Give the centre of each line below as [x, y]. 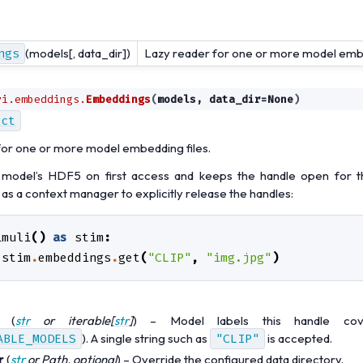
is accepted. [299, 338]
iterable [89, 320]
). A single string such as [146, 338]
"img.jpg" [239, 257]
